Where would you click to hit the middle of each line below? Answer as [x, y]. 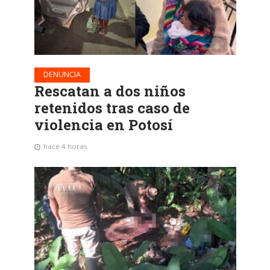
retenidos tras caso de [112, 108]
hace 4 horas [65, 146]
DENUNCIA [62, 75]
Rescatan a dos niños [110, 91]
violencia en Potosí [103, 125]
